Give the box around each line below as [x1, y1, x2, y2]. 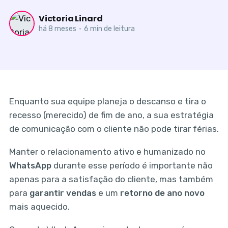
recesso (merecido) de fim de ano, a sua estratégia [9, 110, 214, 121]
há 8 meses [38, 24, 76, 33]
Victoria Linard [38, 12, 103, 24]
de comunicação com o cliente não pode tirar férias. [9, 124, 219, 134]
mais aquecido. [9, 202, 70, 212]
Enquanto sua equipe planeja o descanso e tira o [9, 96, 206, 107]
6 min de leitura [82, 24, 135, 33]
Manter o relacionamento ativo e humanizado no [9, 147, 206, 157]
